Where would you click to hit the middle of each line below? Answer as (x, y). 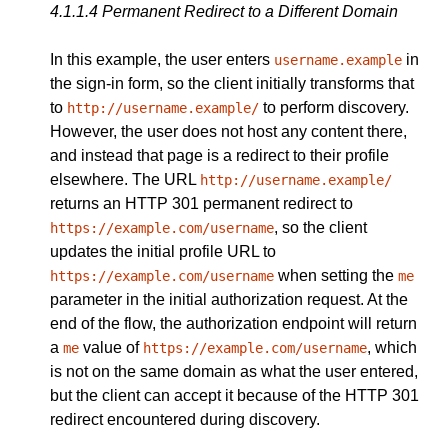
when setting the (336, 275)
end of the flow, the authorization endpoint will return (233, 323)
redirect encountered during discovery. (185, 419)
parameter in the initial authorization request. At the (229, 299)
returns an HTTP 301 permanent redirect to (201, 203)
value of (111, 347)
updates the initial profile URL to (163, 251)
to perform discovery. (334, 107)
